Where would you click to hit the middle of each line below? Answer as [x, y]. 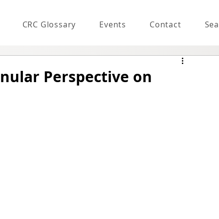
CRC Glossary [49, 24]
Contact [165, 24]
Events [113, 24]
